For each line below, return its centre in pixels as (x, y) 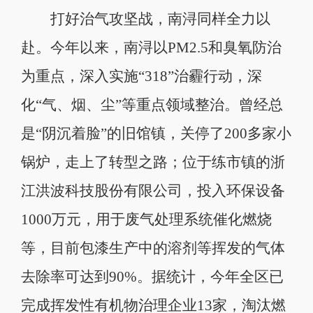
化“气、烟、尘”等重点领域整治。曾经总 (152, 105)
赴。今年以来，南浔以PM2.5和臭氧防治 (151, 48)
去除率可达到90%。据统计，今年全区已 (152, 277)
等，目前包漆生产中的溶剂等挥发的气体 (153, 248)
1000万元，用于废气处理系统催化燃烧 (146, 220)
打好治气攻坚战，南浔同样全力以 (145, 19)
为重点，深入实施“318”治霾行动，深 (141, 77)
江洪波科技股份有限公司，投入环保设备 (153, 191)
